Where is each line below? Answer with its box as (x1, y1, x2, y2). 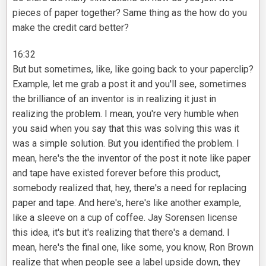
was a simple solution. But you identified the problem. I (12, 138, 239, 150)
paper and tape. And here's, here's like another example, (12, 197, 241, 209)
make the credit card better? (12, 22, 129, 34)
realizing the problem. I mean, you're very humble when (12, 108, 239, 120)
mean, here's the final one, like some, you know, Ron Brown (12, 242, 254, 254)
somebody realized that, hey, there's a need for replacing (12, 182, 246, 194)
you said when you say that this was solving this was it (12, 123, 239, 135)
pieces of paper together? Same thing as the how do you (12, 7, 247, 19)
